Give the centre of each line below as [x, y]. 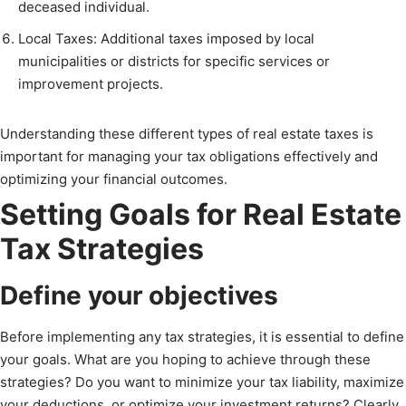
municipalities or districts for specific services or [174, 62]
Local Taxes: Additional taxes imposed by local [166, 39]
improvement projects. [91, 84]
